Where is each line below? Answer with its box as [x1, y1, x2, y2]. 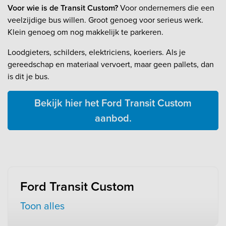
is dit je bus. [8, 71, 49, 83]
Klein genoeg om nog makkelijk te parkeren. [8, 26, 163, 38]
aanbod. [94, 110, 132, 126]
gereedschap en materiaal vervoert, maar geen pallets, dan [8, 59, 214, 71]
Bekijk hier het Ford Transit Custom [34, 95, 192, 111]
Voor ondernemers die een [118, 2, 214, 14]
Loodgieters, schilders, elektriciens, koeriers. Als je [8, 46, 186, 59]
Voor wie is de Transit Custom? [8, 2, 118, 14]
